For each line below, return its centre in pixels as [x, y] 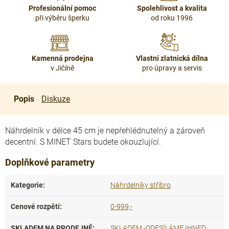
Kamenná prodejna [62, 58]
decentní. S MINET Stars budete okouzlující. [83, 142]
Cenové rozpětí [35, 207]
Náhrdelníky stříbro [141, 185]
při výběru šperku [62, 18]
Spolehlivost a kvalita [172, 8]
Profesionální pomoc [62, 8]
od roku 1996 [172, 18]
